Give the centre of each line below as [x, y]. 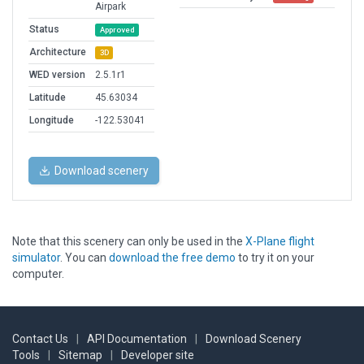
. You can [84, 258]
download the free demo [172, 258]
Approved [117, 30]
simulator [36, 258]
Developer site [158, 355]
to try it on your [275, 258]
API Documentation [137, 339]
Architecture [58, 52]
